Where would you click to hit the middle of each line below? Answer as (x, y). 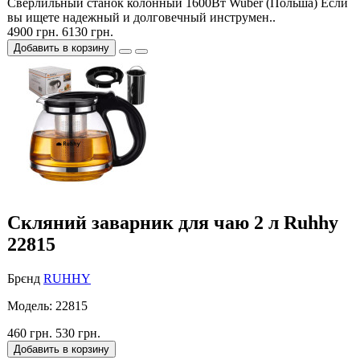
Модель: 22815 (47, 306)
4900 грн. (33, 32)
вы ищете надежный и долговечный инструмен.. (141, 18)
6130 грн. (88, 32)
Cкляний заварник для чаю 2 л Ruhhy (173, 223)
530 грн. (78, 333)
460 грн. (30, 333)
